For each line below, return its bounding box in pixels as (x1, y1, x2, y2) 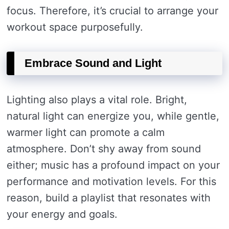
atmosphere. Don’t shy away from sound (7, 143, 201, 155)
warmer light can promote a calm (7, 126, 165, 139)
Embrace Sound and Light (25, 57, 162, 70)
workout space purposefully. (7, 21, 143, 33)
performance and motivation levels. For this (7, 175, 216, 188)
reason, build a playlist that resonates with (7, 192, 211, 204)
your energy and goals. (7, 208, 118, 220)
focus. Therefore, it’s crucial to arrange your (7, 5, 218, 17)
